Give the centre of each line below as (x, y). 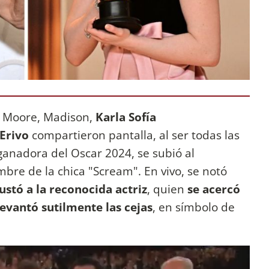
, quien (167, 189)
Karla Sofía (126, 117)
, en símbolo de (194, 207)
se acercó (214, 189)
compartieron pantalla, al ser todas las (134, 135)
